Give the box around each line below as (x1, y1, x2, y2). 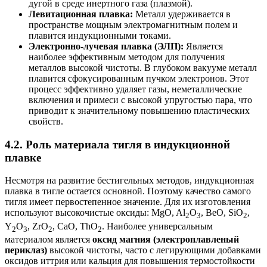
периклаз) (5, 244, 47, 255)
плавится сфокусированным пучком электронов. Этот (29, 73, 249, 83)
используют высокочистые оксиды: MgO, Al (5, 207, 185, 218)
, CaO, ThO (52, 221, 98, 231)
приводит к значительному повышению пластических (29, 105, 250, 116)
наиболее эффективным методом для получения (29, 51, 225, 62)
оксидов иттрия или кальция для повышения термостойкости (5, 255, 255, 266)
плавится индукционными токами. (29, 30, 171, 41)
